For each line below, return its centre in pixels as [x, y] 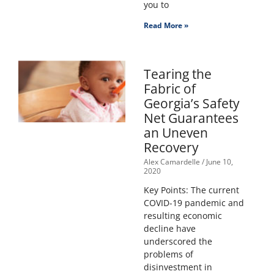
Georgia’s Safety [191, 104]
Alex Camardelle [172, 162]
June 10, [218, 162]
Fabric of [169, 89]
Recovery [171, 148]
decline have [169, 229]
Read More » [166, 26]
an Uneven [176, 133]
